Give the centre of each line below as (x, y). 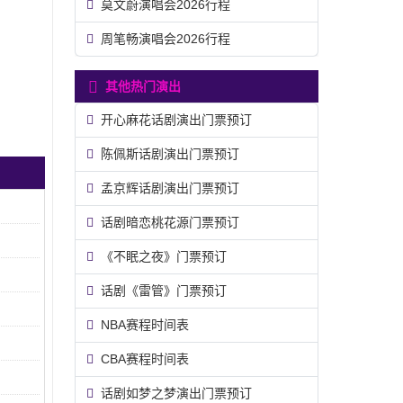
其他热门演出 (143, 86)
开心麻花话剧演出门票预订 (176, 120)
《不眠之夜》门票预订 (164, 256)
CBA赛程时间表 (145, 359)
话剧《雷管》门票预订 (164, 291)
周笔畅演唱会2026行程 (166, 39)
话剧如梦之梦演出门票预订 (176, 393)
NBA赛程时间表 (145, 325)
